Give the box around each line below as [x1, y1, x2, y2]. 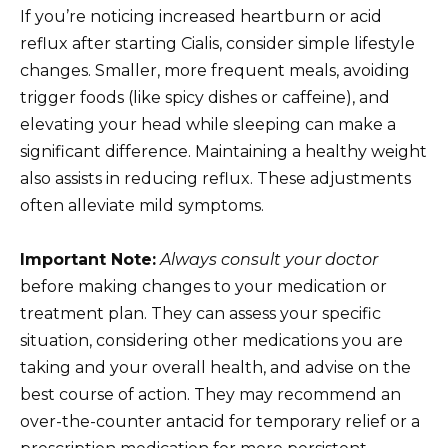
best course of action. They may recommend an [20, 384, 401, 404]
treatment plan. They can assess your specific [20, 303, 381, 323]
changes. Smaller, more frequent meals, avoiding [20, 60, 410, 80]
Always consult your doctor [160, 249, 378, 269]
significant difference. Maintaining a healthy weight [20, 141, 427, 161]
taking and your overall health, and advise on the [20, 357, 411, 377]
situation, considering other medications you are [20, 330, 403, 350]
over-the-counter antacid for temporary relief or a [20, 411, 420, 431]
